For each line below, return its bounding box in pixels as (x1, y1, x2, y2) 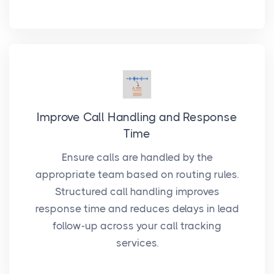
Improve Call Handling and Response (37, 111, 237, 125)
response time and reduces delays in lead (35, 202, 239, 215)
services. (116, 237, 158, 250)
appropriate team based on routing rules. (35, 168, 239, 181)
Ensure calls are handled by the (61, 151, 213, 164)
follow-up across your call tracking (53, 220, 221, 232)
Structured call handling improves (54, 185, 220, 198)
